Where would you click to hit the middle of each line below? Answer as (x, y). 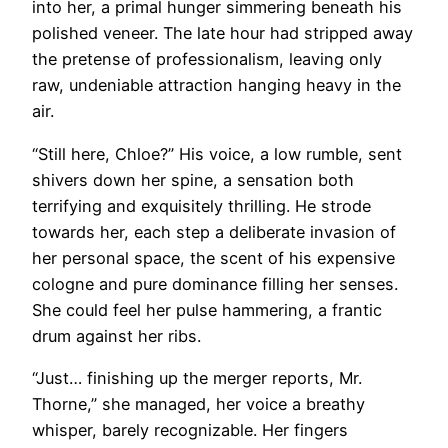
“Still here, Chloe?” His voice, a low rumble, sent (217, 153)
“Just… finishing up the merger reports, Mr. (197, 377)
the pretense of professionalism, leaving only (207, 59)
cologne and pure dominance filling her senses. (215, 283)
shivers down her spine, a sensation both (193, 179)
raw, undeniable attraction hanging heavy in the (216, 85)
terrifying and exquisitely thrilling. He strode (201, 205)
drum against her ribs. (116, 335)
